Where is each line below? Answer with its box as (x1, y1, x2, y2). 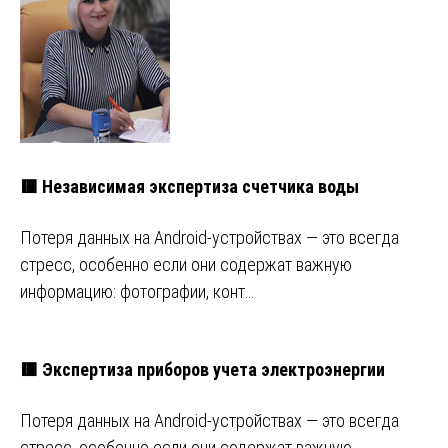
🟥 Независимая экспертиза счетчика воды (20, 176, 359, 198)
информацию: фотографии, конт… (20, 281, 254, 303)
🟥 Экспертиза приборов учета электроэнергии (20, 359, 385, 381)
